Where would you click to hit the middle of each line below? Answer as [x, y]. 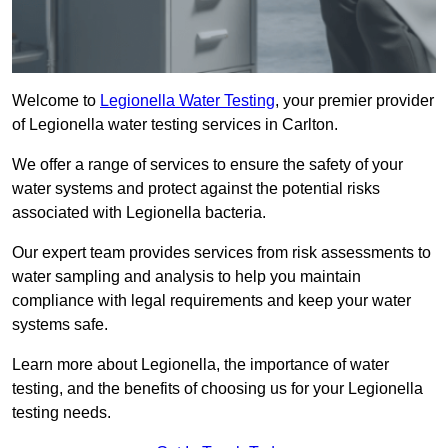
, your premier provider [354, 101]
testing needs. [61, 413]
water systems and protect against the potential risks [196, 189]
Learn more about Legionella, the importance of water [200, 365]
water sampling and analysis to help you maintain [186, 277]
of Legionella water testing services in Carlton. [175, 125]
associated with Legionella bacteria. [139, 213]
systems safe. [60, 325]
